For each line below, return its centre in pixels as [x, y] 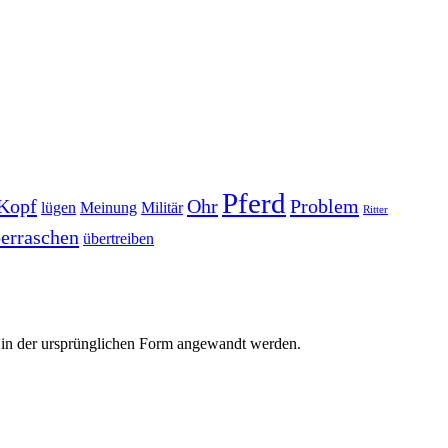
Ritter [375, 210]
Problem [324, 206]
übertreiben [118, 239]
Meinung [108, 208]
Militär [162, 208]
